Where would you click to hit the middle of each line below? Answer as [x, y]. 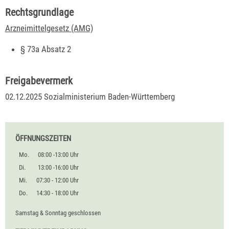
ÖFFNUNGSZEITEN [43, 139]
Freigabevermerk [39, 81]
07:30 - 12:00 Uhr [58, 180]
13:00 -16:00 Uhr [59, 168]
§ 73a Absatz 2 [46, 49]
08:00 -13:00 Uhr [59, 155]
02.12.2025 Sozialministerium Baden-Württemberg [90, 97]
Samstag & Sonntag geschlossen [58, 213]
